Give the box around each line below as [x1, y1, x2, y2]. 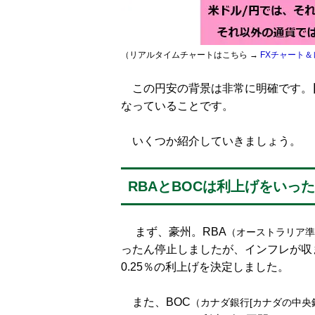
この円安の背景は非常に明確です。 [121, 82, 312, 94]
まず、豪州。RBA [121, 226, 226, 238]
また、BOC [121, 296, 191, 308]
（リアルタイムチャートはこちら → [121, 50, 260, 60]
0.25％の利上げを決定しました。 [121, 261, 289, 273]
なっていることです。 [121, 100, 233, 112]
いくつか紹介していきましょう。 [121, 135, 301, 147]
